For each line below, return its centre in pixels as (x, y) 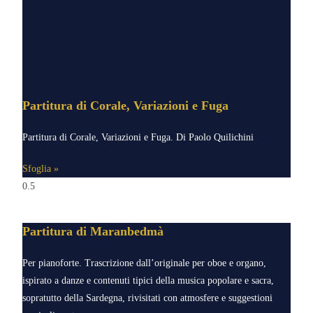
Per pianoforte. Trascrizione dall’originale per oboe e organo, (145, 263)
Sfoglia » (41, 169)
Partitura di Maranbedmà (93, 232)
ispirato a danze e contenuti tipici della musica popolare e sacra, (148, 281)
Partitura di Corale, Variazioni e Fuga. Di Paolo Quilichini (138, 138)
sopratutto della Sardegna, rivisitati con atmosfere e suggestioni (148, 298)
